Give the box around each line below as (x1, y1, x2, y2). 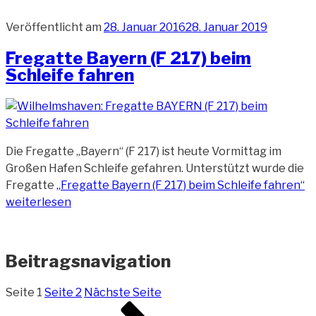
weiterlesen (6, 195, 71, 209)
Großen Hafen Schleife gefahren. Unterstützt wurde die (6, 161, 304, 175)
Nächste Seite (84, 285, 162, 299)
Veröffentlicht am (6, 20, 102, 35)
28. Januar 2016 (104, 20, 186, 35)
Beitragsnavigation (6, 250, 171, 272)
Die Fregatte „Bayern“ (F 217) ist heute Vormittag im (6, 144, 281, 158)
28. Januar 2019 (186, 20, 267, 35)
